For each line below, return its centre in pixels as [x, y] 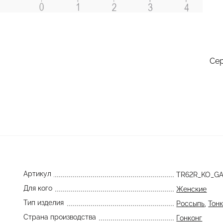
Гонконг [189, 218]
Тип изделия [43, 203]
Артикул [37, 174]
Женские [192, 189]
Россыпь [191, 204]
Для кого [38, 188]
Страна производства [59, 217]
